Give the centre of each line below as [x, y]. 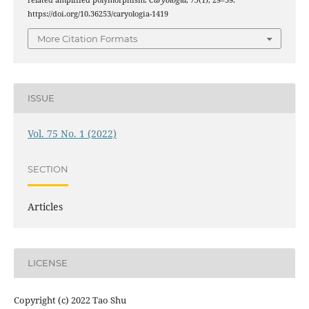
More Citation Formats [87, 38]
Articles [45, 206]
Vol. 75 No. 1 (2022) [72, 133]
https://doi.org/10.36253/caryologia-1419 [98, 14]
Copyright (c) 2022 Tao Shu [70, 300]
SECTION [48, 169]
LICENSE [47, 263]
